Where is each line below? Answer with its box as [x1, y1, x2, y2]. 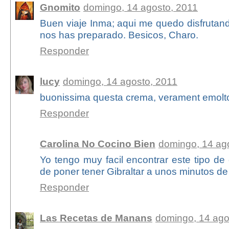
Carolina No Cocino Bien [39, 138, 155, 150]
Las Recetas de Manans [39, 212, 152, 224]
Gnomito [39, 2, 80, 13]
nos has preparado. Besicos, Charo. [39, 29, 198, 41]
